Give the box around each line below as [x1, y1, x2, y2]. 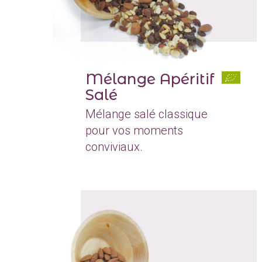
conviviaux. [85, 140, 143, 154]
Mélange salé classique [85, 107, 208, 122]
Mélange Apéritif [85, 70, 214, 88]
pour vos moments [85, 123, 183, 138]
